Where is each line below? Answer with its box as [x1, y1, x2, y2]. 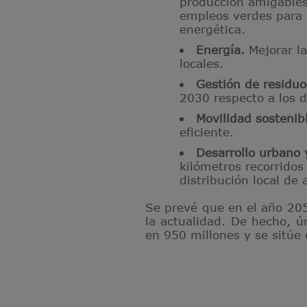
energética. [180, 22, 245, 36]
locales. [180, 56, 223, 70]
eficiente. [180, 125, 234, 138]
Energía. [195, 42, 249, 56]
